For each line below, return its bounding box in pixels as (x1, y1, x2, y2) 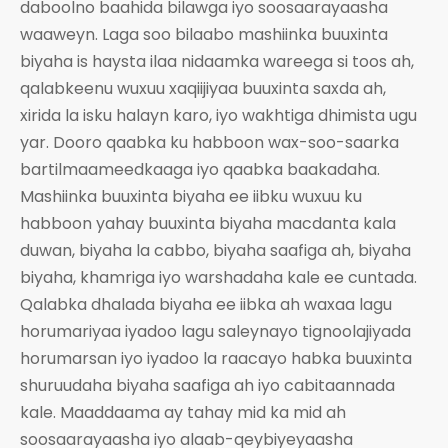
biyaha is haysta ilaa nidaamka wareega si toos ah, (20, 49, 414, 73)
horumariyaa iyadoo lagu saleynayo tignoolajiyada (20, 319, 411, 343)
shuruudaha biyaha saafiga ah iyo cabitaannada (20, 373, 395, 397)
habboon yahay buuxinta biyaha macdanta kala (20, 211, 396, 235)
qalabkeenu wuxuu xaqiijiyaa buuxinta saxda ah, (20, 76, 386, 100)
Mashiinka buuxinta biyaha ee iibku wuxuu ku (20, 184, 362, 208)
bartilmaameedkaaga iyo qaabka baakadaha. (20, 157, 380, 181)
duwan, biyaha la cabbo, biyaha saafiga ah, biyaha (20, 238, 411, 262)
